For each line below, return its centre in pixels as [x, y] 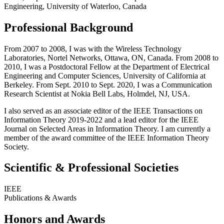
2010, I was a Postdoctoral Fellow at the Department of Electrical [107, 66]
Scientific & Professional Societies [91, 168]
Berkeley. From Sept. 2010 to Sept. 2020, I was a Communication [108, 84]
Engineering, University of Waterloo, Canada [75, 6]
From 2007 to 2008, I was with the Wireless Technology [93, 48]
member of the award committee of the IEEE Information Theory [106, 137]
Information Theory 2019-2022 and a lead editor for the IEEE [101, 119]
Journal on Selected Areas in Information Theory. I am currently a [107, 128]
